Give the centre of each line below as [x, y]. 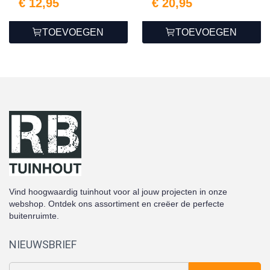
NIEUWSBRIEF [43, 244]
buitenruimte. [34, 215]
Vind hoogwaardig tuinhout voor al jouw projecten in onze [118, 191]
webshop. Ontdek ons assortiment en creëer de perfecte [117, 203]
